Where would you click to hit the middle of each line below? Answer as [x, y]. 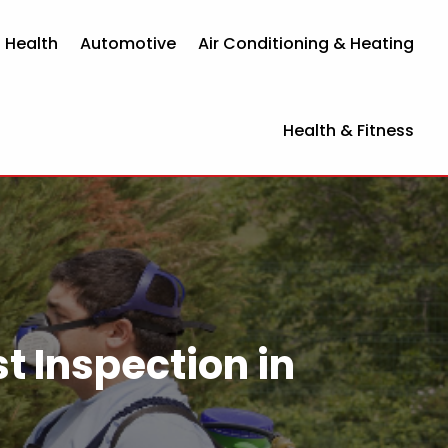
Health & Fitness [349, 131]
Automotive [128, 43]
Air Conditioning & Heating [306, 43]
